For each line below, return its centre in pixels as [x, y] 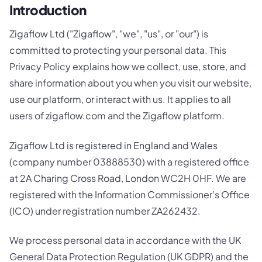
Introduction [48, 10]
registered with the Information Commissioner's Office [130, 194]
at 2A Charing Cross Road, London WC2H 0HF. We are [128, 178]
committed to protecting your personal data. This [118, 50]
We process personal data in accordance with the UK [125, 240]
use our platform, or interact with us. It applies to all [120, 99]
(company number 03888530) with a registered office [129, 161]
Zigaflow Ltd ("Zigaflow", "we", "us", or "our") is [109, 34]
